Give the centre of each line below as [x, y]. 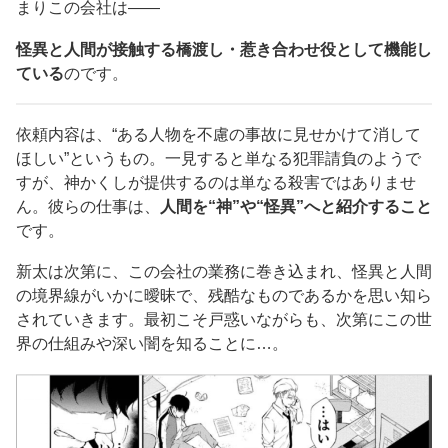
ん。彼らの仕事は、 [88, 206]
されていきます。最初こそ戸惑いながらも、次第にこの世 [224, 320]
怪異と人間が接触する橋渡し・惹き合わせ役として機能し [224, 49]
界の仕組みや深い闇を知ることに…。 [152, 344]
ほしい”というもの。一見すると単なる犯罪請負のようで [218, 158]
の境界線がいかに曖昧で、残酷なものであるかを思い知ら [224, 296]
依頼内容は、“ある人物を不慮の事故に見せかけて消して [218, 134]
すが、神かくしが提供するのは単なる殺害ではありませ [216, 182]
